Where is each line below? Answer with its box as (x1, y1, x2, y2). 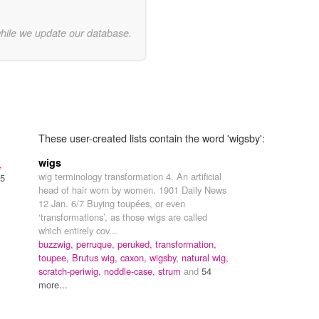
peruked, (117, 236, 155, 251)
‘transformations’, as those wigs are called (38, 209, 207, 224)
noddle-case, (104, 263, 158, 278)
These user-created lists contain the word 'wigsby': (38, 130, 265, 145)
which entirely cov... (38, 223, 117, 237)
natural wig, (182, 250, 229, 264)
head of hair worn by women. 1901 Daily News (38, 182, 226, 197)
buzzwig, (38, 236, 76, 251)
